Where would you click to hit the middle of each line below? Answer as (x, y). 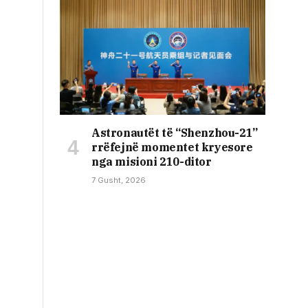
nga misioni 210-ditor (152, 161)
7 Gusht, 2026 (119, 180)
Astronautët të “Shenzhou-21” (175, 132)
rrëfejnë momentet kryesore (172, 147)
